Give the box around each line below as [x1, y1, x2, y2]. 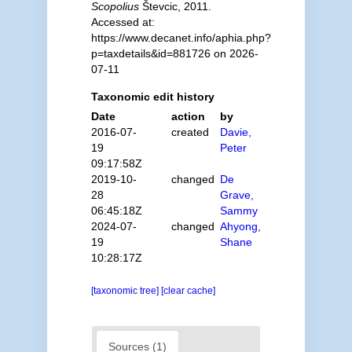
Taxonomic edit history [90, 90, 214, 103]
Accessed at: [90, 15, 155, 28]
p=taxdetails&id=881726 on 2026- [90, 46, 258, 60]
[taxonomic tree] [90, 284, 161, 296]
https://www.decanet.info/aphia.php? [90, 31, 271, 44]
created [171, 125, 210, 138]
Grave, [220, 188, 255, 201]
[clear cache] [160, 284, 215, 296]
